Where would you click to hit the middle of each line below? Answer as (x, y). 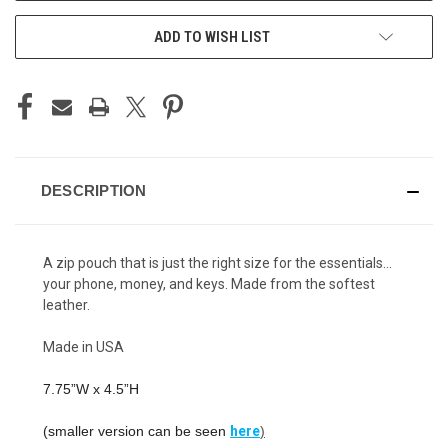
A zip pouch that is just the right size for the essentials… (217, 263)
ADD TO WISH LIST (212, 37)
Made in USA (83, 347)
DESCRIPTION (93, 191)
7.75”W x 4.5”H (91, 389)
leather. (66, 305)
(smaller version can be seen (136, 431)
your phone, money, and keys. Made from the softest (209, 284)
